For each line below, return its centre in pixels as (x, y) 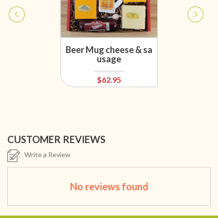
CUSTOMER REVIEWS (56, 139)
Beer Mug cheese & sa (109, 50)
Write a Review (45, 155)
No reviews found (109, 186)
